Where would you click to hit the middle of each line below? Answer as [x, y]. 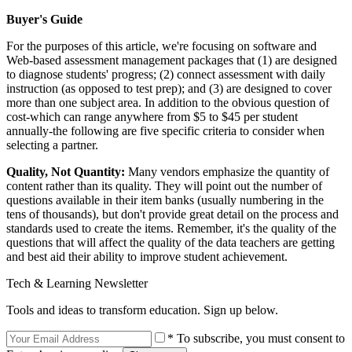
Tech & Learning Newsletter [77, 283]
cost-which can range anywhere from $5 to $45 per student [152, 116]
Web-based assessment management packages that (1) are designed [172, 60]
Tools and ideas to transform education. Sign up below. [142, 310]
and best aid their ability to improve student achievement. [147, 256]
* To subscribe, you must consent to [256, 338]
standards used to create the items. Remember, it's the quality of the [171, 228]
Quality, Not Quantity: [66, 171]
